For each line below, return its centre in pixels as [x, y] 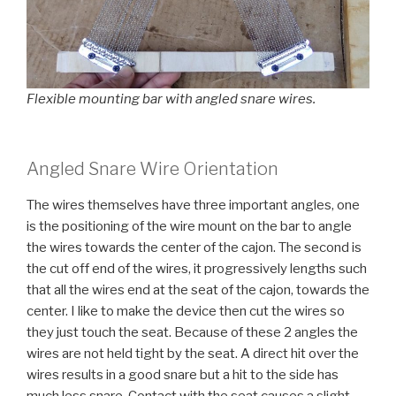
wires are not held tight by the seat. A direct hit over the [193, 353]
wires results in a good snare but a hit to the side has [183, 374]
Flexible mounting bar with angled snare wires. [171, 99]
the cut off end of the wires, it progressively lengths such [197, 268]
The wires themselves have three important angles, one [193, 205]
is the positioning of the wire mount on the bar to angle [189, 226]
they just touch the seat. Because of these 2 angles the [192, 332]
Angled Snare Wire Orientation [152, 168]
